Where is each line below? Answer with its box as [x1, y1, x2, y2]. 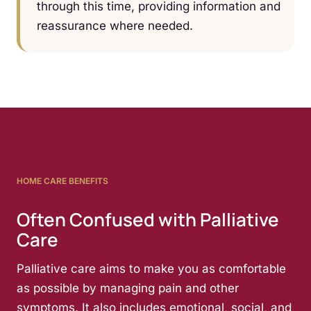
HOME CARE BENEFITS [17, 175, 108, 186]
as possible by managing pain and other [17, 280, 239, 295]
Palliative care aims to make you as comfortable [17, 261, 286, 276]
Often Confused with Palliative [17, 206, 279, 232]
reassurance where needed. [37, 18, 193, 33]
